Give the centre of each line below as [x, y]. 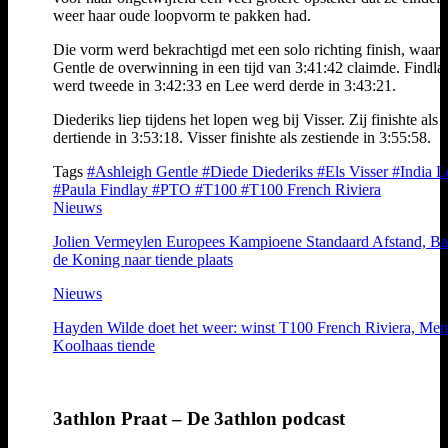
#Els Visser [354, 171]
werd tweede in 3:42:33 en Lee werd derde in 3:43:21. [224, 85]
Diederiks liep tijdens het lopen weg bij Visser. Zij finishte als [245, 119]
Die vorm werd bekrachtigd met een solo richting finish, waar [246, 49]
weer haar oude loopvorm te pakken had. [182, 15]
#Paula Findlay [102, 189]
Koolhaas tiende [104, 345]
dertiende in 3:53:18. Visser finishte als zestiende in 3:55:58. [242, 137]
